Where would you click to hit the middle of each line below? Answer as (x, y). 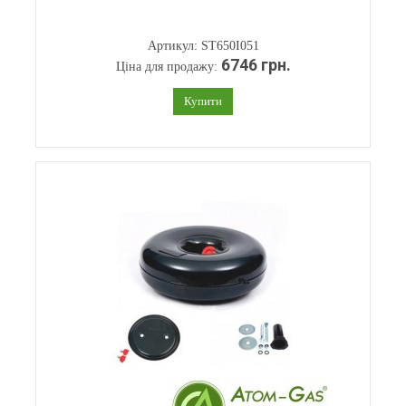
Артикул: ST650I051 (203, 46)
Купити (203, 101)
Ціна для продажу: (168, 67)
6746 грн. (256, 65)
